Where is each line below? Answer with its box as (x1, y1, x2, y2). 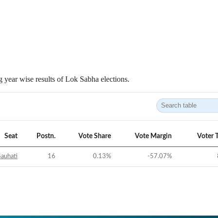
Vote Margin (135, 133, 172, 140)
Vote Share (78, 133, 111, 140)
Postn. (36, 133, 55, 140)
